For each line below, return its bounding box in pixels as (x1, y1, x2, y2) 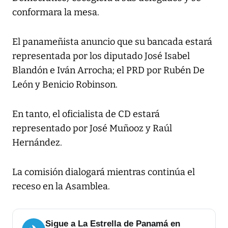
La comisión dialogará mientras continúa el (12, 166, 195, 178)
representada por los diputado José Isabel (12, 50, 190, 62)
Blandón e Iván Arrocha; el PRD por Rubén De (12, 65, 205, 76)
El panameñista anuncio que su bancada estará (12, 36, 212, 48)
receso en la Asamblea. (12, 181, 110, 192)
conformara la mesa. (12, 7, 99, 18)
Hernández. (12, 137, 62, 149)
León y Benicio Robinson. (12, 79, 118, 91)
